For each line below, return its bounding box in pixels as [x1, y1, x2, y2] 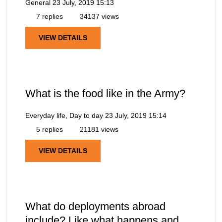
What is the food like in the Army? [25, 87, 185, 100]
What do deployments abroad [25, 200, 166, 213]
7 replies [34, 12, 63, 20]
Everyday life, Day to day [25, 111, 103, 119]
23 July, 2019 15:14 [105, 111, 166, 119]
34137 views [78, 12, 119, 20]
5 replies [34, 125, 63, 133]
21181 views [78, 125, 118, 133]
